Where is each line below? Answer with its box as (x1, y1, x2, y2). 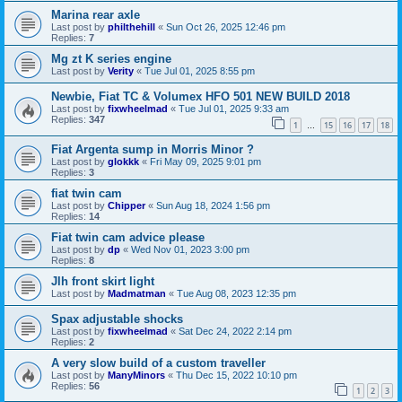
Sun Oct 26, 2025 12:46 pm (166, 21, 285, 32)
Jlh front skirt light (51, 274, 154, 288)
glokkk (108, 155, 139, 167)
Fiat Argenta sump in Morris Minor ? (51, 142, 254, 156)
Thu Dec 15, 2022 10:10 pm (176, 369, 297, 380)
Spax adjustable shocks (51, 311, 183, 326)
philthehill (108, 21, 155, 32)
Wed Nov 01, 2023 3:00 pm (131, 243, 249, 255)
